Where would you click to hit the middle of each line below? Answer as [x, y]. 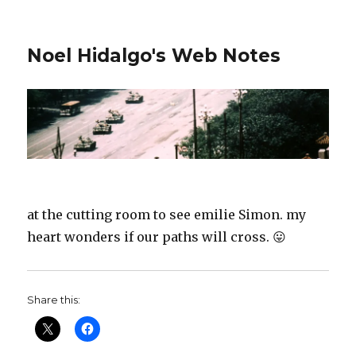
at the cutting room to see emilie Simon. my [167, 215]
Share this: [54, 300]
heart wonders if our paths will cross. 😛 [157, 237]
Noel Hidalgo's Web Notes [154, 56]
